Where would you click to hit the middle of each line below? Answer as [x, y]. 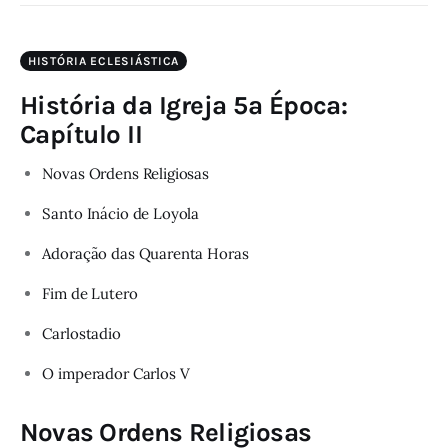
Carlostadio [81, 334]
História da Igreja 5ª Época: [184, 106]
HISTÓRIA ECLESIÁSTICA [104, 61]
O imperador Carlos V [116, 374]
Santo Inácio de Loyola [121, 214]
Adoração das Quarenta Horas [145, 254]
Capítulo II [81, 135]
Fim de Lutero [90, 294]
